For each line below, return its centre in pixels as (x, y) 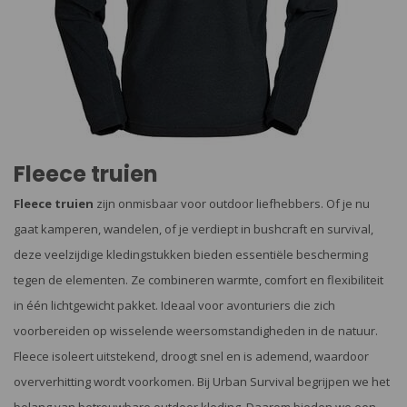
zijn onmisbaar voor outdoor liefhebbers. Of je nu (232, 203)
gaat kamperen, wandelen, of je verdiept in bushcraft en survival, (194, 229)
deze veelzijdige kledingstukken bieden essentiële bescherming (191, 254)
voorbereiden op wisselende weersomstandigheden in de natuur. (196, 331)
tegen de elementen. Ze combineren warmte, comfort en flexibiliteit (199, 280)
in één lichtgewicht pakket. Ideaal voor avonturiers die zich (174, 305)
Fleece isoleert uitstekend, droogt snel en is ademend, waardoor (191, 356)
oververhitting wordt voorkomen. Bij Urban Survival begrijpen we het (202, 382)
